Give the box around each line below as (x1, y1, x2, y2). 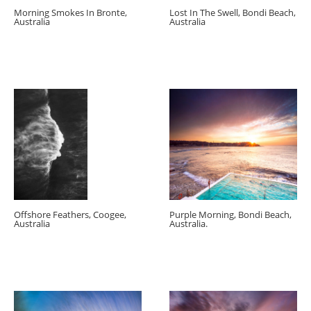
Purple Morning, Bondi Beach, (169, 208, 292, 221)
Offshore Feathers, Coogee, (14, 208, 126, 221)
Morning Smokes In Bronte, (14, 6, 127, 19)
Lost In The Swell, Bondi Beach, (169, 6, 296, 19)
